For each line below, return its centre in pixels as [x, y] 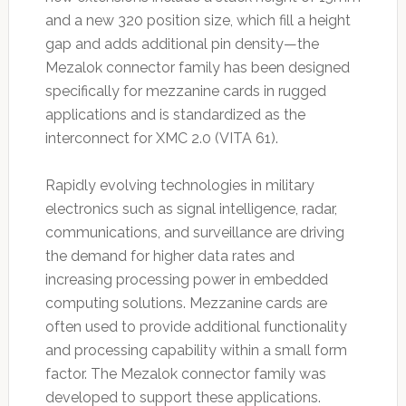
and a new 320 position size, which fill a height [198, 21]
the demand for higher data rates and [169, 256]
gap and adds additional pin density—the [182, 44]
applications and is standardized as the [175, 115]
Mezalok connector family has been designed [197, 68]
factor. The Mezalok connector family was [185, 374]
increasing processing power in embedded [186, 280]
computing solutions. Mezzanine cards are [186, 304]
